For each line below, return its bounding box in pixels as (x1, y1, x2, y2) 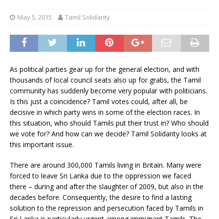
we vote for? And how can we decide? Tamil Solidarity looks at (10, 129, 207, 138)
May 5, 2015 (18, 12, 52, 22)
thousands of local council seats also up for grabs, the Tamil (10, 75, 201, 85)
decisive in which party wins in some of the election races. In (10, 107, 200, 117)
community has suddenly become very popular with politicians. (10, 86, 207, 95)
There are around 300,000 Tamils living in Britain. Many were (10, 160, 201, 170)
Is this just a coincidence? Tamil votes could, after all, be (10, 96, 188, 106)
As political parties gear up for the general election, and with (10, 64, 199, 74)
